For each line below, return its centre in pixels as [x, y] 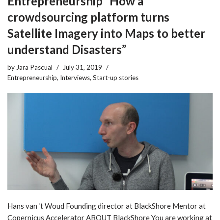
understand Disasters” [67, 49]
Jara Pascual [34, 67]
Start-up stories [116, 77]
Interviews [75, 77]
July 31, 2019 [82, 67]
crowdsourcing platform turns [88, 17]
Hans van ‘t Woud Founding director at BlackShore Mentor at [107, 206]
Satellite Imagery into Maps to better [106, 33]
